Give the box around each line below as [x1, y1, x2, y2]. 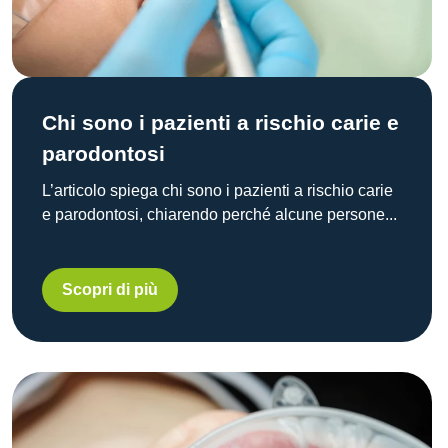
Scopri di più [62, 280, 158, 298]
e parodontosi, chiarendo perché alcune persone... [42, 205, 397, 223]
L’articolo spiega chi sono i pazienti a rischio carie [42, 181, 393, 199]
